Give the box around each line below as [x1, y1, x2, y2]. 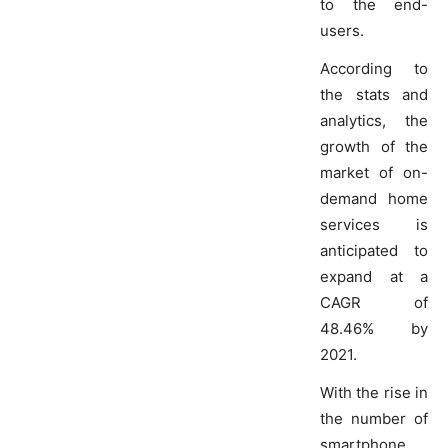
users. [320, 21, 364, 41]
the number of [320, 409, 428, 429]
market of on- [320, 163, 428, 183]
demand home [320, 189, 428, 209]
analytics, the [320, 111, 428, 131]
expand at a [320, 267, 428, 287]
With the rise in [320, 383, 428, 403]
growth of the [320, 137, 428, 157]
